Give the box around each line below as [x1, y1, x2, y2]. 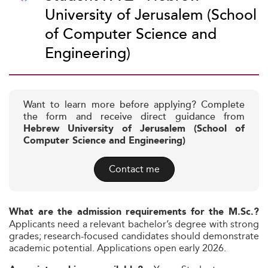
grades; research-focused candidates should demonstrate [9, 229, 259, 243]
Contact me [108, 162, 160, 176]
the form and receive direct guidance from [23, 109, 245, 124]
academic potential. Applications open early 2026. [9, 240, 226, 255]
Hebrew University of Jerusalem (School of [23, 121, 245, 136]
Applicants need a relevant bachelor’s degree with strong [9, 217, 259, 232]
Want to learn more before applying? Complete [23, 98, 245, 112]
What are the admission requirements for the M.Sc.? [9, 205, 259, 220]
